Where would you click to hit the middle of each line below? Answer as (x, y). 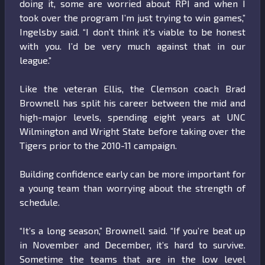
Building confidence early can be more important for (132, 174)
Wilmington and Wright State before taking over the (132, 131)
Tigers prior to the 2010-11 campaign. (99, 146)
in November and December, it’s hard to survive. (132, 245)
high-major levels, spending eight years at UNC (132, 117)
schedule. (40, 202)
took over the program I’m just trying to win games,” (132, 18)
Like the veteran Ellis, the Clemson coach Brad (132, 89)
